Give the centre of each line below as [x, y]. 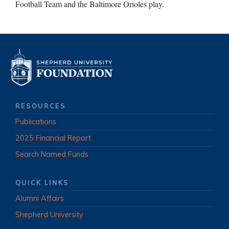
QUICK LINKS [42, 183]
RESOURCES [41, 106]
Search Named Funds [52, 155]
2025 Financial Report [53, 138]
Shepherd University [49, 215]
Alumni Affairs [40, 199]
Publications [36, 122]
